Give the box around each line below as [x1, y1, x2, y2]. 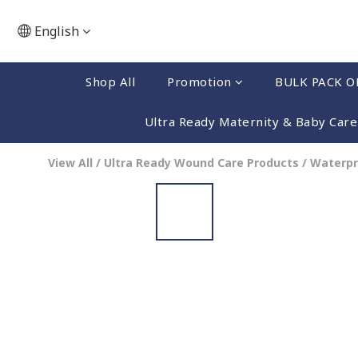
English [34, 22, 79, 40]
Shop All [86, 74, 135, 89]
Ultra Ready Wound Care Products [104, 155, 299, 170]
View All [48, 155, 93, 170]
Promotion [167, 74, 232, 89]
